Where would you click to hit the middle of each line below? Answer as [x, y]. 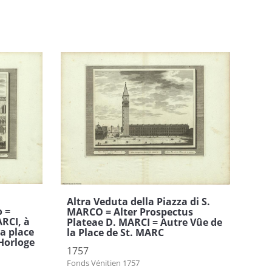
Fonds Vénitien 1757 [103, 263]
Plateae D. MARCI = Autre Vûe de [144, 222]
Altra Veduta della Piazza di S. [138, 201]
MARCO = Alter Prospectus [130, 212]
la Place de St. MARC [115, 232]
